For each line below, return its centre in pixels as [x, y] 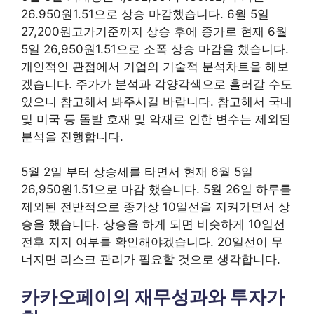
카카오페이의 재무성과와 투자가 [153, 296]
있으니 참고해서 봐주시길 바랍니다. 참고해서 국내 [157, 101]
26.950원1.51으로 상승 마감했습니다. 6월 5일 [145, 14]
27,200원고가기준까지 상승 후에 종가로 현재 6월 [154, 31]
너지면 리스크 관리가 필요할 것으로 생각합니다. [151, 259]
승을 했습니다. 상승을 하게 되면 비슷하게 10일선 [153, 224]
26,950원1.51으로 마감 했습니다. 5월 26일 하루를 [156, 189]
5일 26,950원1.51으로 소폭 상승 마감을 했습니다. [155, 49]
